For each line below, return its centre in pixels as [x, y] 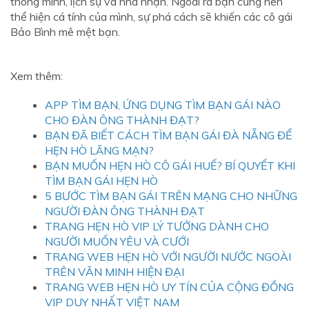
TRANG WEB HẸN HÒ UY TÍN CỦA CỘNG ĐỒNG [169, 287]
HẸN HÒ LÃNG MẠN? [99, 151]
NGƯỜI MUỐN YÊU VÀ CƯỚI [117, 242]
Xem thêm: [37, 76]
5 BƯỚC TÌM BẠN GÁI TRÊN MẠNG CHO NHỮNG [171, 196]
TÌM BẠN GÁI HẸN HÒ [101, 181]
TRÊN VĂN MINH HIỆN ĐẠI [114, 272]
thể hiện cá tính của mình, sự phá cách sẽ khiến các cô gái [151, 17]
